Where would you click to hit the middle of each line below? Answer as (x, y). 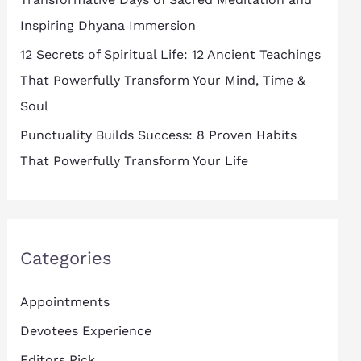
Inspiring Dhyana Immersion (108, 26)
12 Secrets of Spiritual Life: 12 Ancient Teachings (170, 55)
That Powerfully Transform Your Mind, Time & (162, 81)
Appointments (64, 302)
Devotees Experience (85, 331)
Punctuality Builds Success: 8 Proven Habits (158, 135)
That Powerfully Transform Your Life (134, 161)
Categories (66, 259)
